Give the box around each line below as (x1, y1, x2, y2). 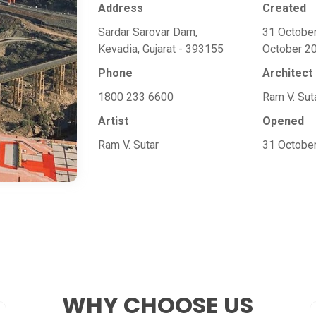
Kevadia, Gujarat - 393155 (98, 42, 224, 56)
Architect (262, 66, 313, 80)
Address (98, 1, 143, 16)
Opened (262, 114, 305, 128)
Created (262, 1, 307, 16)
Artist (98, 114, 128, 128)
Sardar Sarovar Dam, (98, 25, 197, 39)
